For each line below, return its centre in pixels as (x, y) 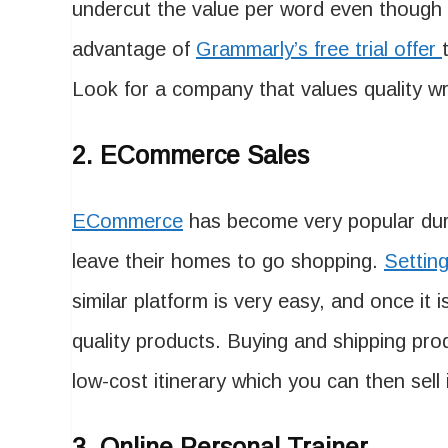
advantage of (134, 49)
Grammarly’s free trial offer (319, 49)
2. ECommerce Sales (190, 155)
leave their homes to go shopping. (228, 261)
